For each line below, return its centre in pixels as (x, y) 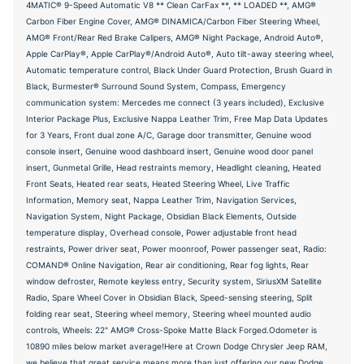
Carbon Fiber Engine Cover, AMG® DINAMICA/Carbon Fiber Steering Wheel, (173, 21)
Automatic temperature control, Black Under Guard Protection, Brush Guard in (179, 70)
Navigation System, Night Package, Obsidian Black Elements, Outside (161, 216)
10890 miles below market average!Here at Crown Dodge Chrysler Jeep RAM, (177, 346)
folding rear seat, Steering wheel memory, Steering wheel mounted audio (169, 314)
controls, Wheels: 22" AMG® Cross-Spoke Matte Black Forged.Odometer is (171, 330)
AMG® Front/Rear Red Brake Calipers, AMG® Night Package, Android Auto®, (175, 37)
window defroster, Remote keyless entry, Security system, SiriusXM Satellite (174, 281)
